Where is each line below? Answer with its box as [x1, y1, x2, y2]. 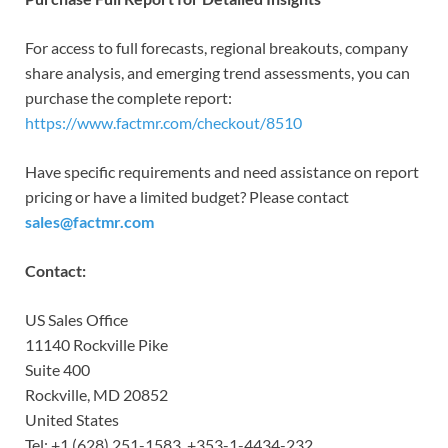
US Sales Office [25, 309, 128, 329]
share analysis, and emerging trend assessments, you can [25, 62, 410, 82]
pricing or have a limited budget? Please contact [25, 186, 349, 206]
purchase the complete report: [25, 87, 232, 107]
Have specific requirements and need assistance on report [25, 161, 419, 181]
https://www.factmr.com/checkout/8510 [25, 112, 302, 132]
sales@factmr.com [25, 211, 154, 231]
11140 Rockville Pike [25, 334, 168, 354]
